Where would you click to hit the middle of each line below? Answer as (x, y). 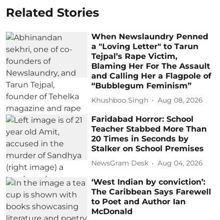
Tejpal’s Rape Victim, (135, 56)
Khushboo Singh (120, 100)
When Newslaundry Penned (150, 36)
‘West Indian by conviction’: (149, 182)
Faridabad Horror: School (143, 119)
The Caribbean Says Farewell (151, 192)
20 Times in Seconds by (140, 138)
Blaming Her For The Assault (151, 66)
